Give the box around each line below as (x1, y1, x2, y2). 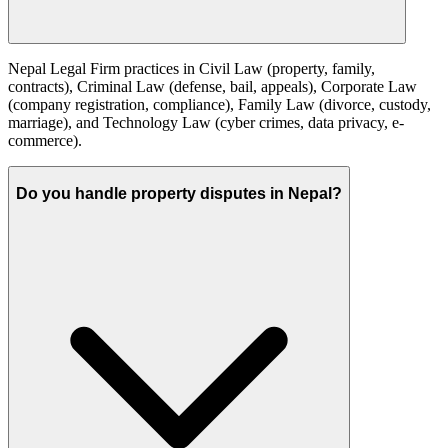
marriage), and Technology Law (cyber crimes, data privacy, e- (8, 114, 404, 132)
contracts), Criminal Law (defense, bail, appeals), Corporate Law (8, 78, 417, 96)
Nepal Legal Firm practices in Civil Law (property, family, (8, 60, 375, 78)
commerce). (8, 132, 82, 150)
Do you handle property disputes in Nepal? (16, 184, 342, 202)
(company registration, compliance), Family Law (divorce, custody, (8, 96, 431, 114)
